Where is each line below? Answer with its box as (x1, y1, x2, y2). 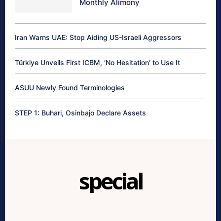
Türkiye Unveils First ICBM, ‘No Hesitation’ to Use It (15, 58, 180, 67)
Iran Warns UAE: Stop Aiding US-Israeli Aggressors (15, 33, 182, 42)
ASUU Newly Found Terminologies (15, 83, 125, 92)
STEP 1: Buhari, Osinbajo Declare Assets (15, 109, 146, 117)
